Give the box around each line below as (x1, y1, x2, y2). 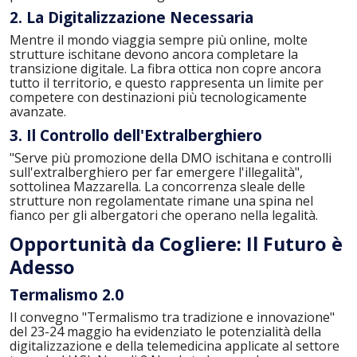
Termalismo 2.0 (10, 284, 124, 306)
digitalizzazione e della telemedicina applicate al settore (10, 337, 339, 355)
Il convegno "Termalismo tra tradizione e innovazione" (10, 308, 335, 327)
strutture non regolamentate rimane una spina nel (10, 191, 313, 210)
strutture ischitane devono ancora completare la (10, 45, 298, 64)
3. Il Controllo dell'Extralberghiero (10, 124, 262, 146)
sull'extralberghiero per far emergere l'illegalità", (10, 163, 303, 181)
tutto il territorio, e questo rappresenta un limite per (10, 74, 324, 92)
